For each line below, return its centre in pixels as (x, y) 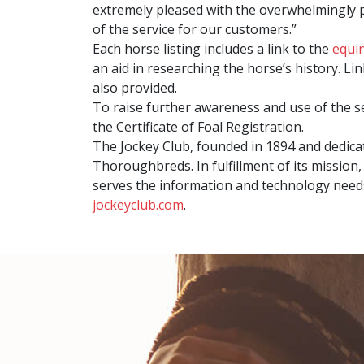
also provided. (135, 88)
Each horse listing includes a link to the (212, 49)
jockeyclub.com (138, 205)
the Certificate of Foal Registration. (198, 127)
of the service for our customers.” (195, 29)
